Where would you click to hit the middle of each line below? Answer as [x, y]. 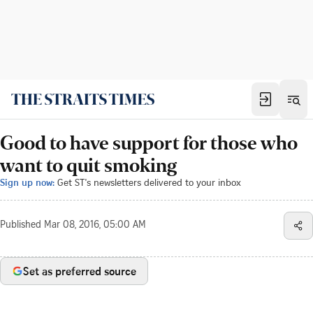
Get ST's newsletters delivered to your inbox [149, 182]
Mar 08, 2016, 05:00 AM [95, 226]
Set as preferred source [80, 271]
